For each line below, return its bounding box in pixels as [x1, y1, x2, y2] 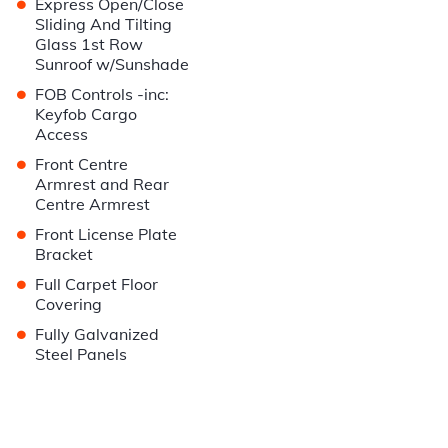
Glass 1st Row [35, 34, 144, 55]
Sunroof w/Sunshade [35, 54, 190, 75]
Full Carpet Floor [35, 274, 159, 295]
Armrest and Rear [35, 174, 170, 195]
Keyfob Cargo [35, 104, 138, 125]
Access [35, 124, 89, 145]
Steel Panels [35, 344, 128, 365]
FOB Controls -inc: [35, 84, 170, 105]
